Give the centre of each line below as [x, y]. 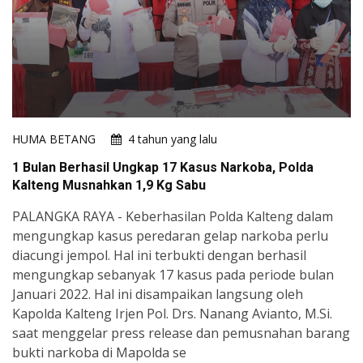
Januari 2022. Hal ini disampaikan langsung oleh [158, 294]
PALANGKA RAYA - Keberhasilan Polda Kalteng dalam [173, 216]
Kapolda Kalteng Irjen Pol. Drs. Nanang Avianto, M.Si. [172, 313]
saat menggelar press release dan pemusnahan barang [181, 333]
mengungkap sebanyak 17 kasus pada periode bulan [173, 274]
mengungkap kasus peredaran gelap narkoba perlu [170, 235]
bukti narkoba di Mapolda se [99, 352]
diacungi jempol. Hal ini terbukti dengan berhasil [159, 255]
